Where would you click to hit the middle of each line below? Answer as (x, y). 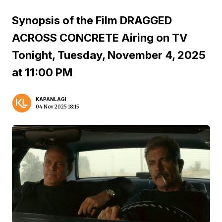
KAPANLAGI (51, 99)
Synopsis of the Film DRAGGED (92, 20)
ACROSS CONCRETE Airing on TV (100, 38)
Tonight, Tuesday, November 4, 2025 (109, 55)
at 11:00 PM (42, 72)
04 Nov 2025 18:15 (57, 107)
